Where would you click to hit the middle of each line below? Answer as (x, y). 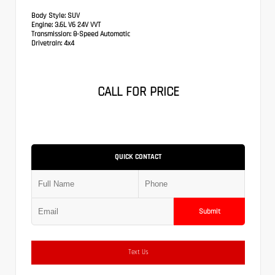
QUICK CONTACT (138, 156)
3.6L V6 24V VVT (77, 24)
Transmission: (52, 33)
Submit (209, 211)
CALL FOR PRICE (138, 91)
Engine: (42, 24)
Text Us (138, 252)
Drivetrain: (47, 43)
